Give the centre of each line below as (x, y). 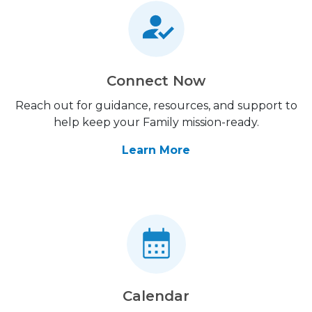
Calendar (156, 296)
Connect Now (156, 81)
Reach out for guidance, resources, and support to (156, 106)
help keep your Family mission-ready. (156, 122)
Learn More (156, 150)
